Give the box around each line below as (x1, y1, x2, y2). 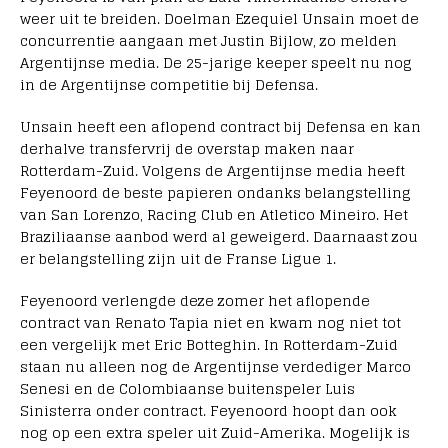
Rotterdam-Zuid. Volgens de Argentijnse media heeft (20, 158, 405, 184)
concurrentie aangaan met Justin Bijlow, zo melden (20, 28, 397, 54)
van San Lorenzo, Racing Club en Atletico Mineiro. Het (20, 202, 408, 228)
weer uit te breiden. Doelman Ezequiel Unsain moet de (20, 6, 419, 32)
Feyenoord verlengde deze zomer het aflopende (20, 288, 370, 314)
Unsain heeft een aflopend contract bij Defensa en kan (20, 114, 421, 140)
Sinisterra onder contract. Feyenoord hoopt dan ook (20, 398, 397, 424)
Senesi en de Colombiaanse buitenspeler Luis (20, 376, 355, 402)
